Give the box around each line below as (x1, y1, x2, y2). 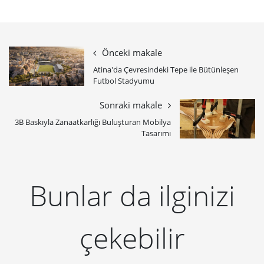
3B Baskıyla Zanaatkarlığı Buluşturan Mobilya (15, 117, 171, 128)
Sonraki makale (100, 99, 162, 112)
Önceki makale (102, 47, 162, 60)
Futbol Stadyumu (93, 75, 154, 87)
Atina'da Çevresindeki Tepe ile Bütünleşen (93, 64, 239, 75)
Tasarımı (141, 128, 171, 139)
